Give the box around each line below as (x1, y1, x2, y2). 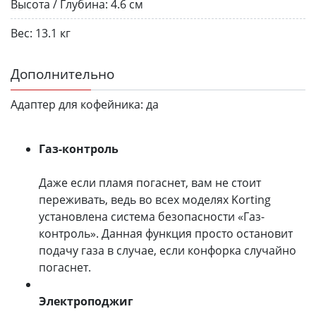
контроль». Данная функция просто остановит (39, 225, 293, 241)
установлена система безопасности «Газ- (39, 208, 265, 224)
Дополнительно (11, 63, 114, 83)
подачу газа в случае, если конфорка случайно (39, 242, 296, 258)
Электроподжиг (39, 293, 133, 309)
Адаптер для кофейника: (11, 96, 143, 112)
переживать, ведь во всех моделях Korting (39, 191, 271, 207)
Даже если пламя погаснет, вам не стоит (39, 174, 261, 190)
